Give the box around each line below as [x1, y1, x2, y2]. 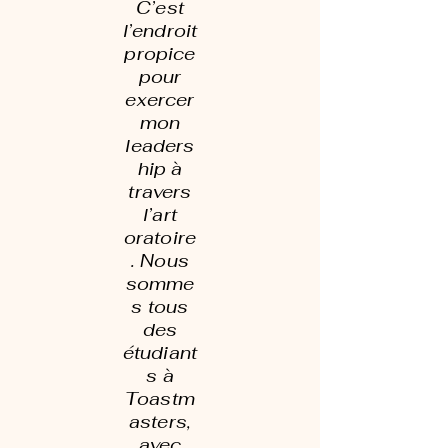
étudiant [122, 341, 198, 364]
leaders [125, 134, 195, 157]
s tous [131, 295, 189, 318]
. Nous [130, 249, 190, 272]
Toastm [124, 387, 196, 410]
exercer [125, 88, 195, 111]
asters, [128, 410, 192, 433]
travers [128, 180, 192, 203]
